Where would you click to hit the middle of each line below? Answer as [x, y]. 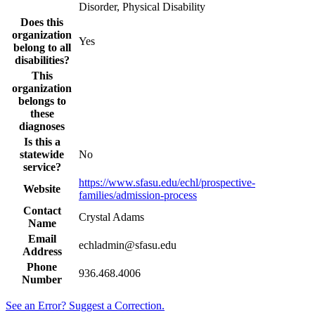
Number [42, 279]
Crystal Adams [111, 217]
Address [42, 251]
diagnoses [42, 126]
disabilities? [42, 60]
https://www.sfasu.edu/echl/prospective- [167, 182]
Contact [42, 210]
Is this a [42, 141]
